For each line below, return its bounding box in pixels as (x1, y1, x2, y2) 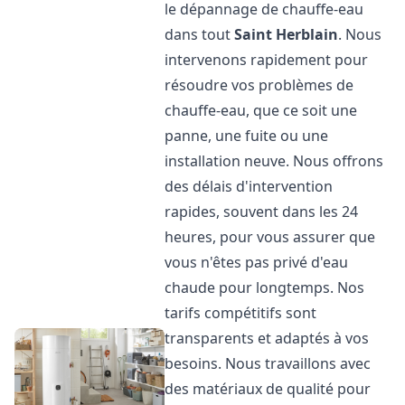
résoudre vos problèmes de (165, 75, 354, 95)
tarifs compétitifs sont (165, 303, 317, 323)
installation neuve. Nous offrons (165, 151, 384, 171)
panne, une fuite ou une (165, 126, 329, 146)
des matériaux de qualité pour (165, 379, 372, 399)
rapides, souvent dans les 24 (165, 202, 359, 221)
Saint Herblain (234, 24, 339, 44)
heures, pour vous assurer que (165, 227, 376, 247)
